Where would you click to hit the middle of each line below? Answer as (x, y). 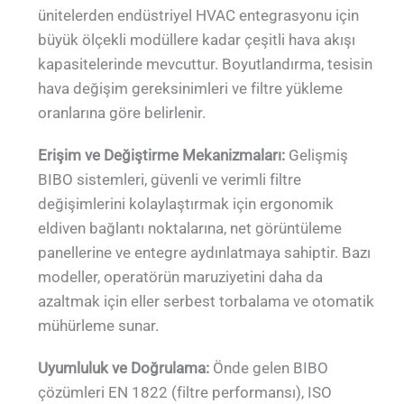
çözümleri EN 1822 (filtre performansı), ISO (185, 393)
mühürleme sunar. (99, 325)
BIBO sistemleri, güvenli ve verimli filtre (170, 179)
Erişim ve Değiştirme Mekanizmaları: (162, 155)
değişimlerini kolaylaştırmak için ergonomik (186, 203)
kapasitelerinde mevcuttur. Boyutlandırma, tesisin (206, 64)
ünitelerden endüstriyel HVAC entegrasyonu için (199, 15)
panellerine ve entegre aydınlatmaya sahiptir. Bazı (205, 252)
